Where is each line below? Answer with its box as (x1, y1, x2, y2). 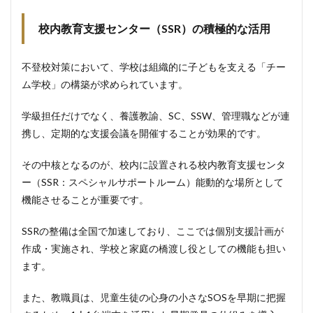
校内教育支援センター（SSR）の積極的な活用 (38, 22, 270, 35)
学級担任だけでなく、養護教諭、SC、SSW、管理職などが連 (22, 110, 290, 122)
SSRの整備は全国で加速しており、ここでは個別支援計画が (22, 225, 284, 237)
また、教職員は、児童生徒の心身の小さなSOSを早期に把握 (22, 291, 286, 303)
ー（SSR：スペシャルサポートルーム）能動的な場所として (22, 176, 284, 188)
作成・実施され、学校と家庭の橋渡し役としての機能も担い (22, 242, 286, 254)
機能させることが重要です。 (22, 194, 149, 205)
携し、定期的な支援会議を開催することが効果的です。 (22, 127, 266, 139)
